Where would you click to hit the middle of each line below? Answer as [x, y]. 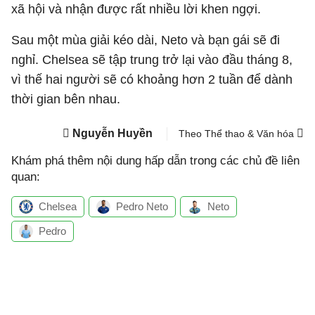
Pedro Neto [142, 206]
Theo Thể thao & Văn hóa [238, 134]
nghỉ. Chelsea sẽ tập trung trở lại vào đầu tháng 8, [152, 60]
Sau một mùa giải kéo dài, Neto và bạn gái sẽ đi [146, 40]
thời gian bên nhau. [67, 99]
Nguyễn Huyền [112, 133]
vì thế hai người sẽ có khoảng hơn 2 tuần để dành [152, 79]
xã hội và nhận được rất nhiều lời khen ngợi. [136, 9]
